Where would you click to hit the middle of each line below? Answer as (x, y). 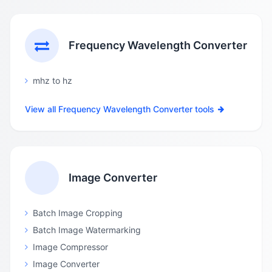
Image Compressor (70, 247)
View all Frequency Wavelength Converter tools (120, 109)
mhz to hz (53, 80)
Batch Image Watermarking (87, 230)
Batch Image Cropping (78, 213)
